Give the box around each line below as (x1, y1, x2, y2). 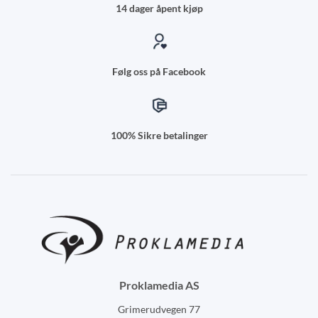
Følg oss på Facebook (112, 65, 206, 78)
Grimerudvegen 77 (118, 302, 200, 315)
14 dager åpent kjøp (115, 1, 203, 14)
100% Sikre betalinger (110, 129, 208, 142)
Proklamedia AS (119, 278, 199, 292)
